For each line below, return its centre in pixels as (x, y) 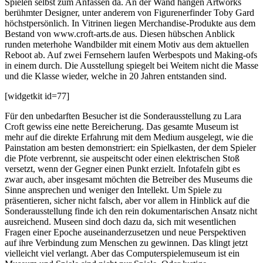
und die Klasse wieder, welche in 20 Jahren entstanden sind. (116, 76)
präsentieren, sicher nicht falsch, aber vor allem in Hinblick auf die (127, 200)
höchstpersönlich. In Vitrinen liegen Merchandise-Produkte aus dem (130, 23)
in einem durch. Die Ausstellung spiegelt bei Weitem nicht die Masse (131, 65)
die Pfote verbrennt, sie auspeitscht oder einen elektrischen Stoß (122, 158)
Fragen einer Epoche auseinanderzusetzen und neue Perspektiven (125, 232)
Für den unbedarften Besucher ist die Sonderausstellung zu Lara (123, 116)
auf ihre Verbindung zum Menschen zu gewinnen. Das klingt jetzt (126, 242)
